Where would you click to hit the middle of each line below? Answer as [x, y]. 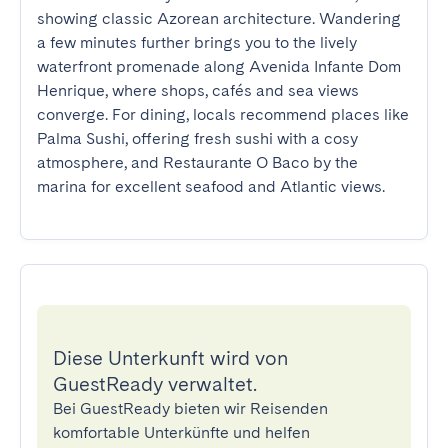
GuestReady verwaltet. [155, 384]
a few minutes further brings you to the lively [197, 42]
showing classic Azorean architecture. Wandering [219, 18]
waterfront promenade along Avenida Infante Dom [219, 66]
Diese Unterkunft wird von [170, 358]
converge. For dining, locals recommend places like [223, 114]
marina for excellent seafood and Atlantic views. [211, 186]
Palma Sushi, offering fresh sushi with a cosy [197, 138]
